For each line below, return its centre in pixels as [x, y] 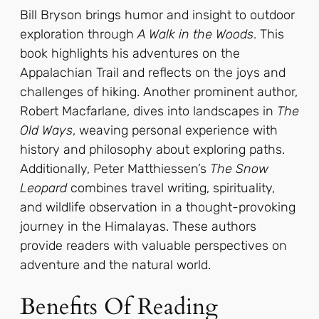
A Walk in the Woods [195, 34]
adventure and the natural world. [115, 265]
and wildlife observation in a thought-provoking [158, 207]
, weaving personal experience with [175, 130]
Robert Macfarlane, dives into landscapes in [148, 111]
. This [269, 34]
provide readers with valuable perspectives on [153, 245]
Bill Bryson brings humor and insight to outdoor [157, 15]
